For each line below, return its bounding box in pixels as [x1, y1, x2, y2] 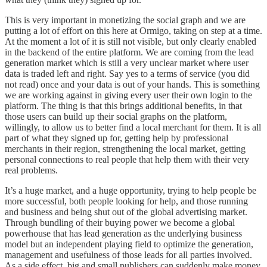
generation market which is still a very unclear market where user [5, 57, 249, 68]
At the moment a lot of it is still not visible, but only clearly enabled [5, 36, 256, 46]
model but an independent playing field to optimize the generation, [5, 238, 253, 249]
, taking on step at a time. [169, 25, 262, 36]
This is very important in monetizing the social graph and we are [5, 14, 246, 25]
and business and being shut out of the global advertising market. [5, 206, 247, 217]
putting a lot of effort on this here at [5, 25, 139, 36]
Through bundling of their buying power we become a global [5, 217, 235, 228]
